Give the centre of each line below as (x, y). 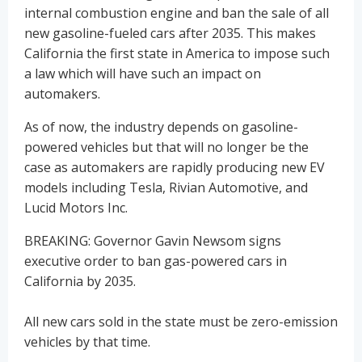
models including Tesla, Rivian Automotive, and (166, 187)
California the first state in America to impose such (177, 53)
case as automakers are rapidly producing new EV (175, 167)
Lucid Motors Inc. (76, 207)
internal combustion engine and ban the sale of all (177, 13)
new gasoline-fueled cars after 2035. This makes (170, 33)
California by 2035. (80, 281)
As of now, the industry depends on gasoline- (161, 126)
